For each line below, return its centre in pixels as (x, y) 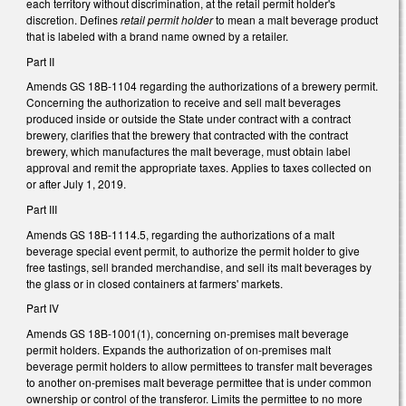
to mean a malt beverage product (295, 20)
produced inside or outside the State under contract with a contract (188, 119)
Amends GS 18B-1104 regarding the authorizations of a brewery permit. (202, 86)
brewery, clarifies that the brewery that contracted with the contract (187, 135)
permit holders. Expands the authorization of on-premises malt (179, 349)
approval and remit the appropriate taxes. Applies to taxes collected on (199, 168)
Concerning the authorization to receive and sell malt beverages (184, 102)
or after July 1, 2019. (76, 184)
